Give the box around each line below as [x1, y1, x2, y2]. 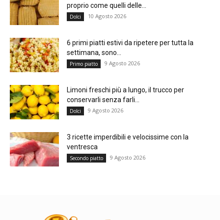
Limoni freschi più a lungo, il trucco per [67, 85, 184, 94]
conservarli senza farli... [67, 95, 139, 104]
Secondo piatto [70, 154, 103, 162]
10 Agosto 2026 [88, 12, 126, 20]
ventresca [67, 142, 98, 151]
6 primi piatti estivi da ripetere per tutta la [67, 38, 193, 47]
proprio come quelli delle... [67, 1, 146, 9]
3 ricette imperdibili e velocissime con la [67, 133, 189, 141]
